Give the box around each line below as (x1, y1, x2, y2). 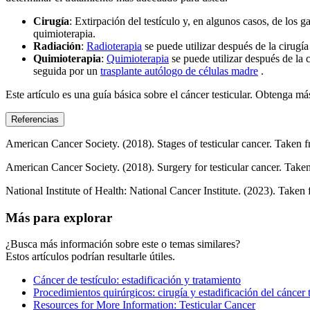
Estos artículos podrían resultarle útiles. (6, 250, 175, 263)
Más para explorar (6, 210, 112, 225)
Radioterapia (86, 39, 142, 52)
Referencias (11, 113, 59, 125)
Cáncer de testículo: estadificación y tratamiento (33, 274, 241, 286)
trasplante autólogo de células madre (100, 64, 258, 77)
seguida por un (33, 64, 100, 77)
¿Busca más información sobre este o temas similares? (6, 238, 240, 250)
